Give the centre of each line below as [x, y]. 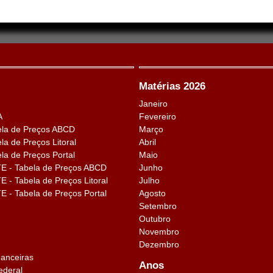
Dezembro [159, 244]
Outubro [155, 219]
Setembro [158, 206]
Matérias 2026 [172, 86]
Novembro [159, 232]
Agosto [153, 193]
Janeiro [154, 104]
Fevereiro [158, 116]
